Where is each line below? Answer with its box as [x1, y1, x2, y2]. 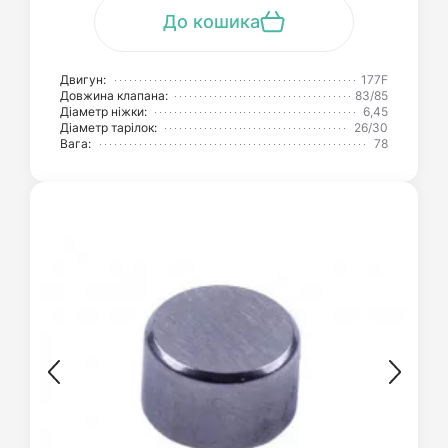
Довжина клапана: [60, 88, 168, 103]
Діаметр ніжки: [60, 104, 147, 119]
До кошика [163, 11, 260, 32]
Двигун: [60, 72, 106, 87]
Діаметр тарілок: [60, 120, 157, 135]
